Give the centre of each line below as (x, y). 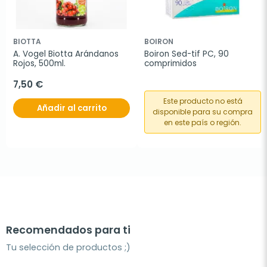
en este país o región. (203, 122)
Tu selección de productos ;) (68, 247)
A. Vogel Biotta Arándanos (66, 54)
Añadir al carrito (72, 108)
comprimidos (170, 63)
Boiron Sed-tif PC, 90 (187, 54)
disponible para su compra (203, 112)
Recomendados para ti (68, 230)
